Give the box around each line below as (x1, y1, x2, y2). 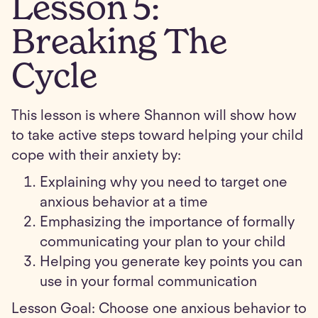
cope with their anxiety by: (11, 148, 181, 163)
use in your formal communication (40, 275, 257, 290)
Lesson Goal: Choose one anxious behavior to (11, 302, 307, 317)
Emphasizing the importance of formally (40, 215, 295, 230)
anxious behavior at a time (40, 195, 208, 210)
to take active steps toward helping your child (11, 128, 303, 143)
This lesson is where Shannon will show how (11, 109, 297, 124)
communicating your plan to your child (40, 235, 285, 250)
